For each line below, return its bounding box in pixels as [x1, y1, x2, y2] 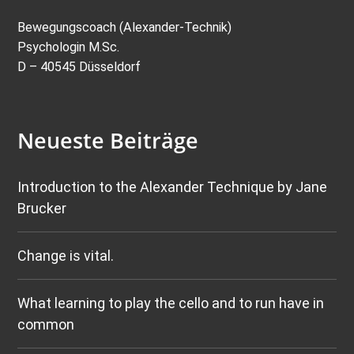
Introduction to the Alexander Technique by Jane [17, 179, 328, 196]
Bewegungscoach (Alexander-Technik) [17, 19, 232, 35]
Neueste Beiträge [17, 125, 199, 155]
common [17, 316, 75, 333]
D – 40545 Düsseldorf [17, 58, 141, 74]
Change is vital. [17, 247, 115, 265]
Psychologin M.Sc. [17, 39, 120, 55]
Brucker [17, 200, 67, 217]
